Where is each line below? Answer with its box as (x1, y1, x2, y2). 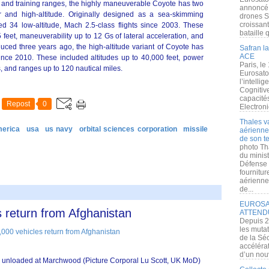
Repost (7, 100, 30, 108)
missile (183, 125, 208, 133)
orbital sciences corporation (79, 125, 177, 133)
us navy (45, 125, 73, 133)
